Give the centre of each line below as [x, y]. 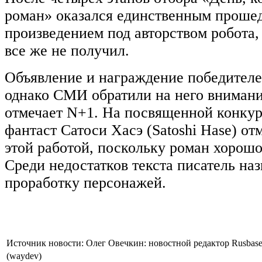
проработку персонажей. [87, 182]
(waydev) [24, 256]
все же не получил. [67, 50]
